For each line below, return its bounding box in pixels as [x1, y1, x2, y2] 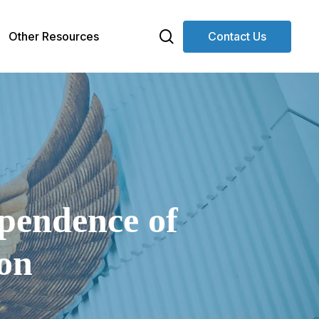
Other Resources [9, 28, 99, 43]
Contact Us [208, 28, 266, 43]
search [173, 26, 220, 44]
